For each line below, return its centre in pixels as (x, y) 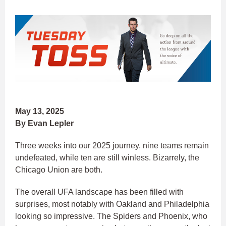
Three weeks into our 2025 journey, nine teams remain (112, 146)
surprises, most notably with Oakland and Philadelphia (112, 204)
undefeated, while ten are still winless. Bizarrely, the (107, 158)
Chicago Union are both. (60, 170)
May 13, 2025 (40, 111)
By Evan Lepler (44, 124)
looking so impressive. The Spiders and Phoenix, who (111, 216)
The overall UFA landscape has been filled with (99, 192)
